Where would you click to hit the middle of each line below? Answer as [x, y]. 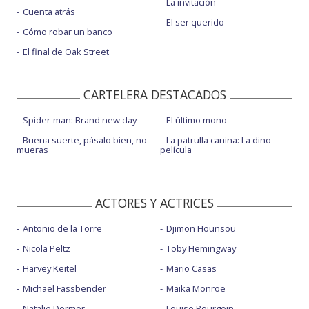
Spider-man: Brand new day [80, 120]
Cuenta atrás [49, 12]
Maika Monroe [196, 289]
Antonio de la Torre [62, 229]
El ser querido [195, 22]
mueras [32, 150]
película [176, 150]
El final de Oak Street [66, 52]
